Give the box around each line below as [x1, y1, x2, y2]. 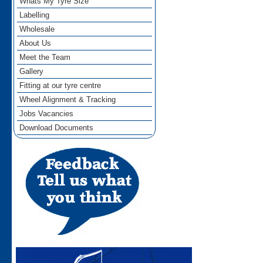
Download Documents [19, 123, 94, 133]
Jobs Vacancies [19, 109, 74, 119]
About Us [19, 39, 52, 48]
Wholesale [19, 25, 55, 34]
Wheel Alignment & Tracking [19, 95, 116, 104]
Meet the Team [19, 53, 71, 62]
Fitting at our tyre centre [19, 81, 102, 90]
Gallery [19, 67, 44, 76]
